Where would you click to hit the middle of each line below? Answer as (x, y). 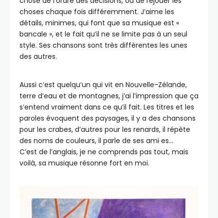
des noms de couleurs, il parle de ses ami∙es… (96, 141)
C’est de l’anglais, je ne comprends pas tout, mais (104, 152)
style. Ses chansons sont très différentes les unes (103, 45)
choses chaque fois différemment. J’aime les (97, 12)
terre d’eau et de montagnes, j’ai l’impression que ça (109, 96)
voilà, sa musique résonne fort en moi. (84, 163)
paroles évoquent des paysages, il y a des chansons (108, 118)
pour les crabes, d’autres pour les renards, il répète (105, 130)
